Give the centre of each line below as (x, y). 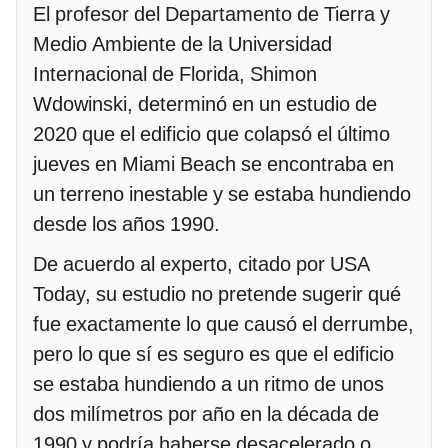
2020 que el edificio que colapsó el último (211, 133)
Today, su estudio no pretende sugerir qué (217, 293)
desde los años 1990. (126, 223)
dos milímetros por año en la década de (206, 413)
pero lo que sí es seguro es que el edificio (213, 353)
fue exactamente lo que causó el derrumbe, (223, 323)
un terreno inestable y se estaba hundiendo (222, 193)
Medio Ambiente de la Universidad (182, 43)
